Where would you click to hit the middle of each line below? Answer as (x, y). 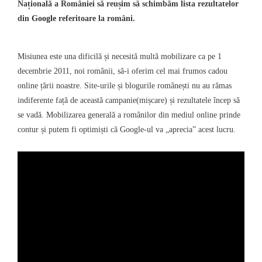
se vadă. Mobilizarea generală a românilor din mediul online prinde (129, 115)
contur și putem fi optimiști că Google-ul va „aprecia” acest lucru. (127, 129)
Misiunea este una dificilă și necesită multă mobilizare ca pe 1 (120, 56)
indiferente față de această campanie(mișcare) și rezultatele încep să (129, 100)
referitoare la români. (96, 18)
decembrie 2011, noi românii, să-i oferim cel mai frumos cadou (123, 71)
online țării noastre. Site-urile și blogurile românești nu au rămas (125, 85)
